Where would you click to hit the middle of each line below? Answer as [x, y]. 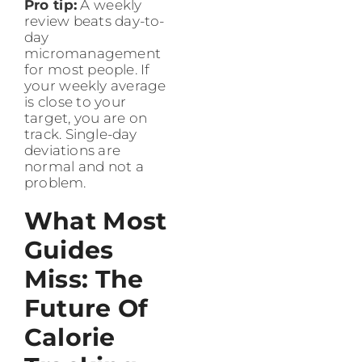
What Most [96, 221]
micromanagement [93, 53]
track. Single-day [81, 134]
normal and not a [84, 166]
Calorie [70, 337]
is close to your [76, 101]
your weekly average [95, 85]
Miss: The [84, 279]
